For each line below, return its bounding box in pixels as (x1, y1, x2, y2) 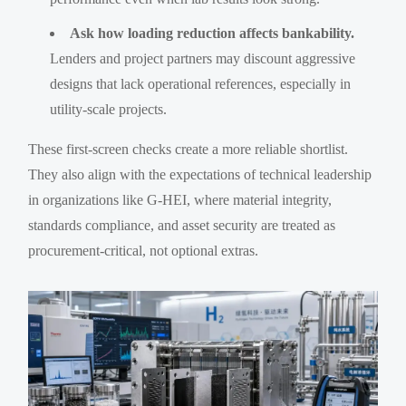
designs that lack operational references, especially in (50, 75, 352, 92)
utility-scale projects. (50, 101, 168, 117)
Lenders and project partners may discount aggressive (50, 50, 356, 66)
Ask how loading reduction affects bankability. (70, 24, 355, 41)
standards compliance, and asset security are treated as (28, 217, 336, 233)
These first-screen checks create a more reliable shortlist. (28, 140, 349, 157)
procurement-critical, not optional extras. (28, 242, 259, 258)
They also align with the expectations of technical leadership (28, 166, 372, 182)
